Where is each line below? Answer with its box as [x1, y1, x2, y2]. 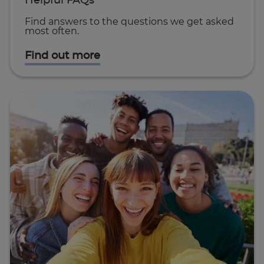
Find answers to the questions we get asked [24, 16, 234, 27]
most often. [24, 26, 79, 36]
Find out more [24, 50, 100, 61]
